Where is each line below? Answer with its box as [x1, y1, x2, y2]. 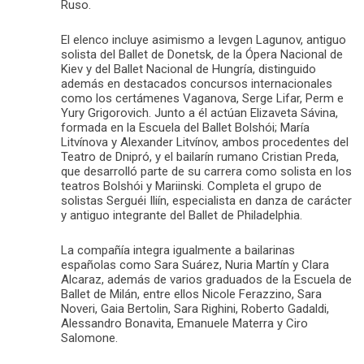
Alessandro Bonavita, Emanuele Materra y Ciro [61, 315, 308, 331]
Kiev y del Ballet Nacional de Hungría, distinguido [61, 61, 316, 76]
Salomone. [61, 330, 118, 345]
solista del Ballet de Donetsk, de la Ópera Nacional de [61, 46, 343, 62]
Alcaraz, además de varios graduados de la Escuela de [61, 271, 352, 287]
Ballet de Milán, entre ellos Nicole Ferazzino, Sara [61, 286, 322, 301]
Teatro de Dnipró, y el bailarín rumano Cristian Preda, [61, 149, 339, 164]
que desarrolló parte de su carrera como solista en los [61, 163, 352, 179]
